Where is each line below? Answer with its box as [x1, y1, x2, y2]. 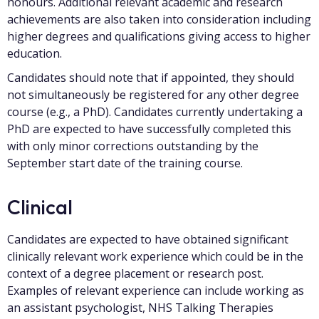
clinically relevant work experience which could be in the [7, 249, 303, 264]
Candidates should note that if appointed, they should [7, 70, 294, 85]
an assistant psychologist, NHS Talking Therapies [7, 300, 273, 315]
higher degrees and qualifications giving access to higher [7, 28, 310, 44]
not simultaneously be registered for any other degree [7, 87, 299, 103]
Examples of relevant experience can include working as [7, 283, 304, 298]
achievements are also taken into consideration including [7, 11, 311, 27]
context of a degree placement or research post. [7, 266, 263, 281]
